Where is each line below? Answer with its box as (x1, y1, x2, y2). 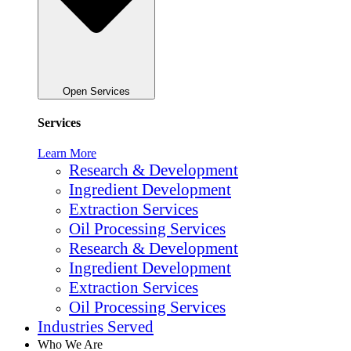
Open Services (63, 85, 130, 97)
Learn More (38, 147, 96, 161)
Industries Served (38, 317, 154, 337)
